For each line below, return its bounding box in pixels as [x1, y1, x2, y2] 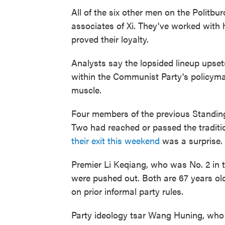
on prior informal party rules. [71, 185, 183, 197]
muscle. [71, 83, 101, 96]
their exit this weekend [71, 134, 160, 147]
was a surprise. [160, 134, 222, 147]
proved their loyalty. [71, 33, 149, 45]
